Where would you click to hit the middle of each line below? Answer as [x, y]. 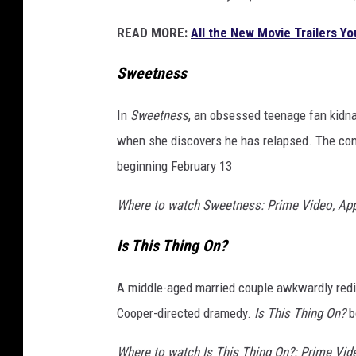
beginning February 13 [174, 166]
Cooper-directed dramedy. [186, 313]
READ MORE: [152, 33]
